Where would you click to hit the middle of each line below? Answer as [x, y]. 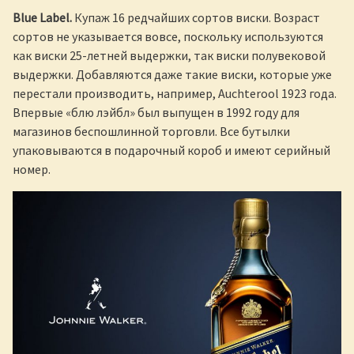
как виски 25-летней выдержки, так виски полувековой [169, 56]
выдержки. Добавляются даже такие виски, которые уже [172, 75]
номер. [32, 169]
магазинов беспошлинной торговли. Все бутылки [151, 132]
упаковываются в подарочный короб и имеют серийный [171, 151]
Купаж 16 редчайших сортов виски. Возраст [196, 18]
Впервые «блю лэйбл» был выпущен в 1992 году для [156, 113]
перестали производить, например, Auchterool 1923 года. [175, 94]
